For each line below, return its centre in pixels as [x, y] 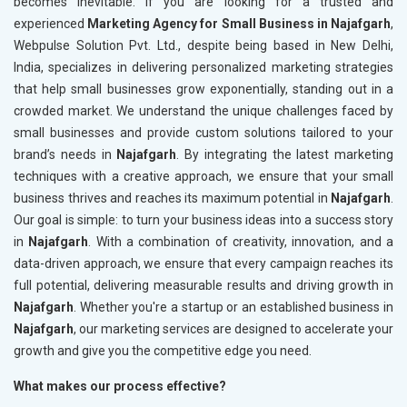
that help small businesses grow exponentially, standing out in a [203, 89]
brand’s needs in [65, 154]
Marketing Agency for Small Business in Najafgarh [239, 23]
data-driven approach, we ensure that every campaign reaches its [203, 263]
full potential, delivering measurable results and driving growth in [203, 285]
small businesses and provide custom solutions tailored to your [203, 132]
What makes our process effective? [120, 386]
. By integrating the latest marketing [285, 154]
